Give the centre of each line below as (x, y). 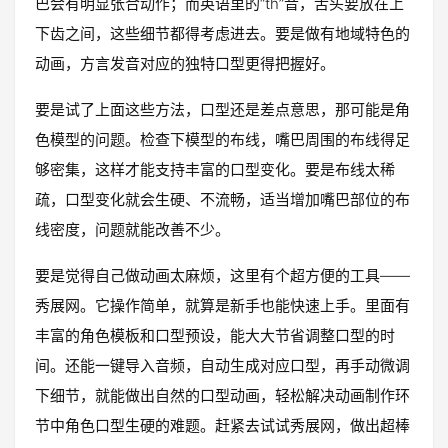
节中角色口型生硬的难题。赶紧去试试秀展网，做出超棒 (222, 426)
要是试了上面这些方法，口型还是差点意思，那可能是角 (222, 110)
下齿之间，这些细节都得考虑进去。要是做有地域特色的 (222, 34)
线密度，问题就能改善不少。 (132, 230)
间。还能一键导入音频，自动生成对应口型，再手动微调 (222, 366)
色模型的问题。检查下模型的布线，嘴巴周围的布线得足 (222, 140)
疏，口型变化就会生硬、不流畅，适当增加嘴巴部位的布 (222, 200)
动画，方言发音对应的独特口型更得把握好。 (185, 64)
